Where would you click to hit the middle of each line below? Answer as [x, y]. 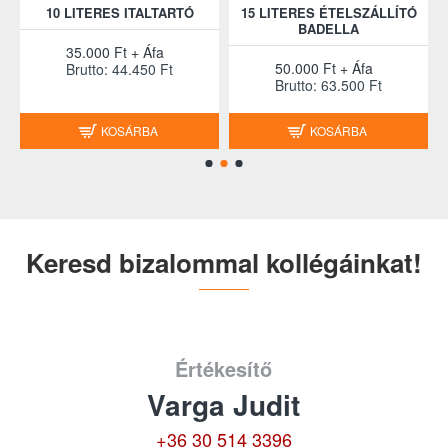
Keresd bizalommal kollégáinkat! [224, 262]
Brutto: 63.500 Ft [328, 85]
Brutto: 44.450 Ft [119, 69]
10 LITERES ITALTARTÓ [119, 12]
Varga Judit [224, 404]
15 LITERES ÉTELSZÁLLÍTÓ [328, 12]
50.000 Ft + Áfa [324, 68]
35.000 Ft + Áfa [115, 52]
